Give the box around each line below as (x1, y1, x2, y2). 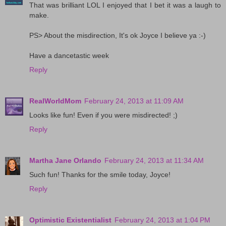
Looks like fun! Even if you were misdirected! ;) (29, 110, 178, 119)
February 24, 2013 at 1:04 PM (115, 215, 210, 224)
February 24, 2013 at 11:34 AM (104, 156, 204, 164)
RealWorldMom (29, 96, 81, 105)
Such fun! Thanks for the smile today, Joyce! (29, 170, 171, 179)
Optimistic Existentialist (29, 215, 111, 224)
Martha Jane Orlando (29, 156, 101, 164)
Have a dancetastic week (29, 51, 109, 60)
